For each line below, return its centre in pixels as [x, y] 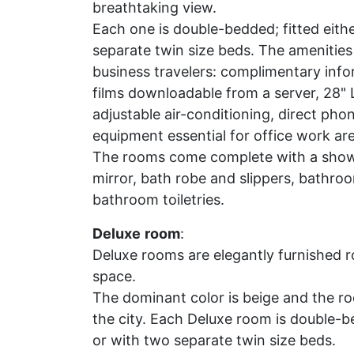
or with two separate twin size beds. [214, 340]
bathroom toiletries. [158, 200]
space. [114, 276]
